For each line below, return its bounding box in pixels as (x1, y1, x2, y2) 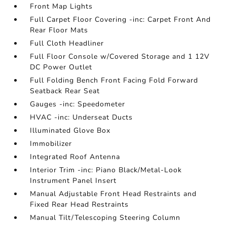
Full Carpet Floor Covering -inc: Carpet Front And (30, 15, 211, 25)
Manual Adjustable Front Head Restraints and (30, 189, 197, 199)
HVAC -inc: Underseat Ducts (30, 112, 133, 123)
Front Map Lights (30, 2, 93, 12)
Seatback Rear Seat (30, 86, 100, 96)
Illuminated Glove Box (30, 126, 111, 136)
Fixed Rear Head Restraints (30, 200, 129, 210)
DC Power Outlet (30, 62, 93, 72)
